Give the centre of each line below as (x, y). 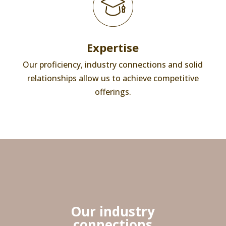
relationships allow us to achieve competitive (113, 78)
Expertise (113, 47)
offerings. (113, 92)
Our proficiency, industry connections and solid (113, 65)
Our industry (113, 211)
